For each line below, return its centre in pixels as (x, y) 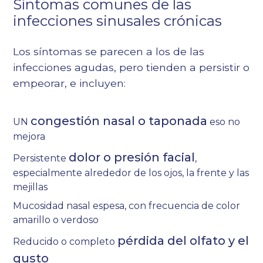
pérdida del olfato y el (183, 241)
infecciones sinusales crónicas (118, 21)
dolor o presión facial (132, 158)
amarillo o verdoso (56, 220)
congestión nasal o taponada (119, 121)
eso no (224, 122)
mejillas (31, 187)
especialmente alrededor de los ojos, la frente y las (131, 173)
